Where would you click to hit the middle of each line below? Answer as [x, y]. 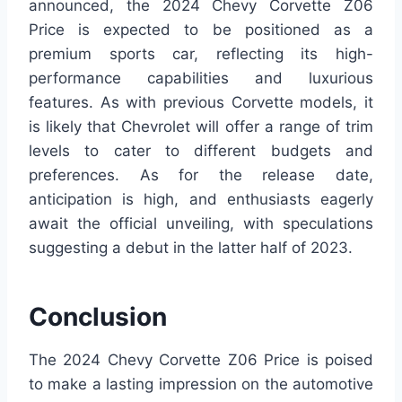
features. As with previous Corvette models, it [201, 102]
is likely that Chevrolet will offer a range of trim [201, 126]
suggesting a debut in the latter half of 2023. [191, 247]
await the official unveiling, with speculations [201, 223]
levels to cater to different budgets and [201, 150]
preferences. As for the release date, [201, 175]
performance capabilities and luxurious [201, 78]
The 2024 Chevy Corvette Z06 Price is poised [201, 359]
